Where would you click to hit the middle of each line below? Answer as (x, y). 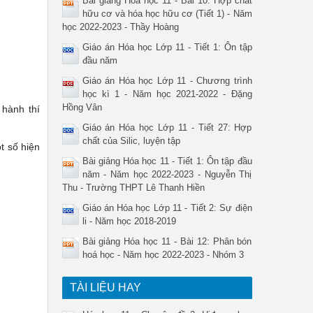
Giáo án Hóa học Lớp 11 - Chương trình (167, 81)
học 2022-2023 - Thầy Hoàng (120, 27)
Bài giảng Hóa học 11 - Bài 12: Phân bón (167, 241)
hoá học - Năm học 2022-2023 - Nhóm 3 (163, 255)
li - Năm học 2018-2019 (129, 221)
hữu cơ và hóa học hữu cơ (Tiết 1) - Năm (167, 14)
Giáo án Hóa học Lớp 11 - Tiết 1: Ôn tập (167, 47)
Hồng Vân (82, 107)
